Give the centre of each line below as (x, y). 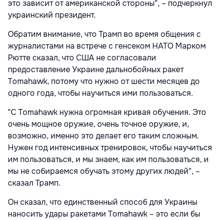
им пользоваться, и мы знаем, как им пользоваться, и (108, 159)
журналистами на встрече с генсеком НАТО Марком (107, 46)
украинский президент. (52, 15)
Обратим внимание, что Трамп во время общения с (104, 34)
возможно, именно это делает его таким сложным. (103, 136)
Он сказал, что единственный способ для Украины (103, 202)
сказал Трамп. (34, 183)
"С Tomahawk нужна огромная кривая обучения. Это (107, 112)
